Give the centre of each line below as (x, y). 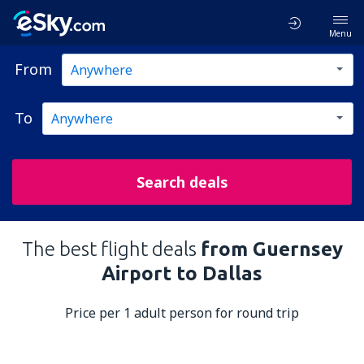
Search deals (182, 182)
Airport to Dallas (182, 273)
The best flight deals (111, 249)
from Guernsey (271, 249)
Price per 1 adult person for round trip (182, 313)
